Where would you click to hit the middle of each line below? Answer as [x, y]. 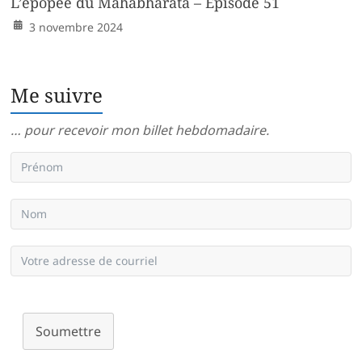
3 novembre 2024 [76, 27]
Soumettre [69, 332]
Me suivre [57, 95]
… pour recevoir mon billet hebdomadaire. [140, 130]
